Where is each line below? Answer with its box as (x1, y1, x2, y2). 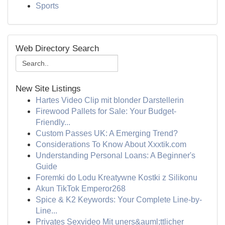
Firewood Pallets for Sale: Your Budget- (36, 107, 176, 116)
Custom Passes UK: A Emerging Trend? (36, 129, 178, 138)
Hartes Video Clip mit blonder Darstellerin (36, 96, 184, 104)
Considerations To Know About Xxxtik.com (36, 140, 186, 149)
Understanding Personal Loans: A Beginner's (36, 151, 195, 160)
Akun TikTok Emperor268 (36, 184, 126, 193)
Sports (36, 2, 59, 10)
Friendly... (36, 118, 70, 127)
